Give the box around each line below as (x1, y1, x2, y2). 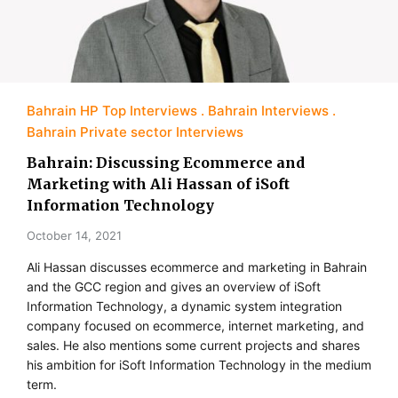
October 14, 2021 (27, 228, 122, 243)
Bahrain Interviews (208, 102, 329, 120)
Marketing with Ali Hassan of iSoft (27, 175, 290, 194)
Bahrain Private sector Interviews (27, 123, 243, 141)
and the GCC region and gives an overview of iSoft (27, 279, 321, 295)
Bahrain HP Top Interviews (27, 102, 197, 120)
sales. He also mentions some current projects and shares (27, 338, 360, 354)
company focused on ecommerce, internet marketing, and (27, 318, 364, 334)
